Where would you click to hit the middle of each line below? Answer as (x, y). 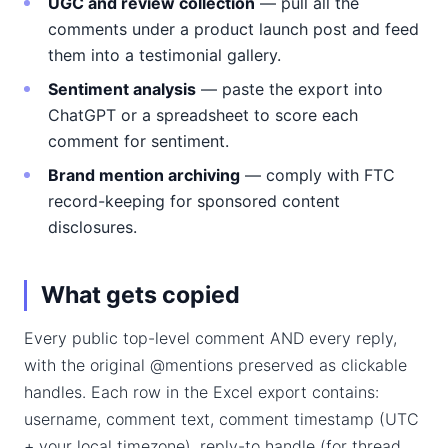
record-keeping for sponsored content (194, 201)
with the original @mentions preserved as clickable (215, 365)
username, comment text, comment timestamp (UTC (221, 419)
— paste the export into (289, 89)
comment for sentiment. (138, 141)
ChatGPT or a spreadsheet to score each (203, 115)
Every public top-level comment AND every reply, (210, 338)
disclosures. (92, 227)
